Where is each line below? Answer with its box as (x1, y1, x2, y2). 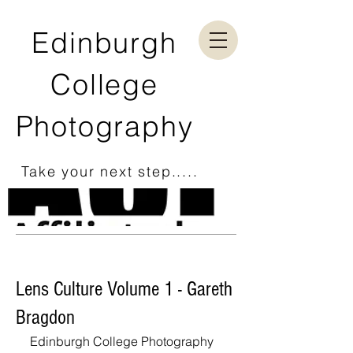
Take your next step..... (21, 162, 199, 180)
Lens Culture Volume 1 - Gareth (16, 277, 232, 301)
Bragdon (16, 306, 75, 329)
